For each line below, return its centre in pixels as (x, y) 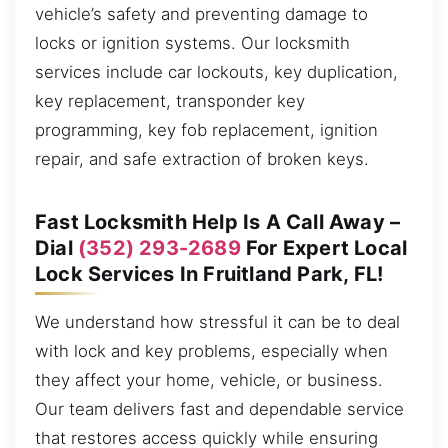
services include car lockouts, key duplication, (216, 71)
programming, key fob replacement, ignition (206, 129)
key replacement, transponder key (170, 100)
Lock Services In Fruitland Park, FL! (209, 273)
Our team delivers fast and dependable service (219, 408)
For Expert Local (324, 247)
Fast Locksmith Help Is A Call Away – (218, 221)
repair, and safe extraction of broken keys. (202, 158)
